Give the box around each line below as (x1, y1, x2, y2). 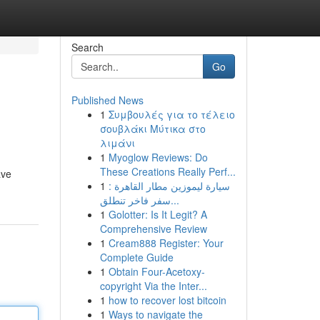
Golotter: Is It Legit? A (108, 207, 207, 221)
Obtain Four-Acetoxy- (108, 264, 205, 279)
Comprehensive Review (99, 221, 207, 236)
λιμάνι (99, 136, 135, 150)
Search (71, 40, 104, 54)
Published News (71, 93, 144, 107)
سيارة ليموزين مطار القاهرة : (108, 179, 230, 193)
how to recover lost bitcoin (108, 293, 226, 307)
